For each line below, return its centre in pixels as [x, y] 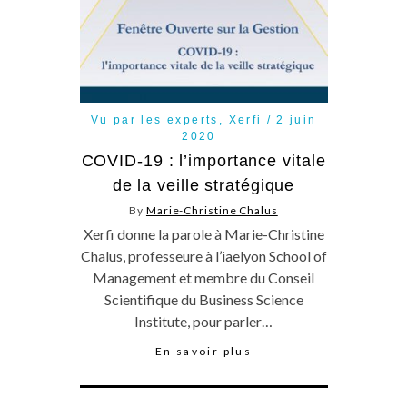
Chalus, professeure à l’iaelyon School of [203, 256]
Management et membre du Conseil [203, 278]
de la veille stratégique [203, 185]
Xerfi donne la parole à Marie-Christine [203, 234]
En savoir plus [203, 351]
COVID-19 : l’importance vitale [203, 161]
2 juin [297, 120]
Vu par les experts [154, 120]
